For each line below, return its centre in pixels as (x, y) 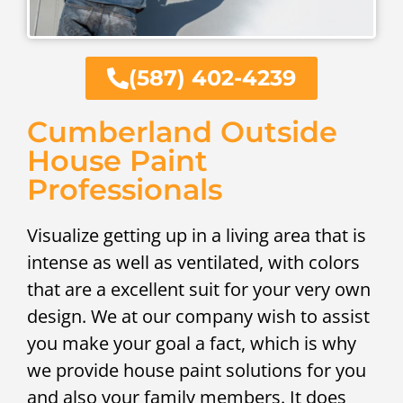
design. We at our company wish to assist (198, 317)
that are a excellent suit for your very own (199, 290)
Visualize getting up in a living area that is (197, 236)
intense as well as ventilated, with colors (193, 263)
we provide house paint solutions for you (197, 371)
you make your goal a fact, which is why (192, 344)
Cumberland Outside (182, 132)
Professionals (125, 190)
